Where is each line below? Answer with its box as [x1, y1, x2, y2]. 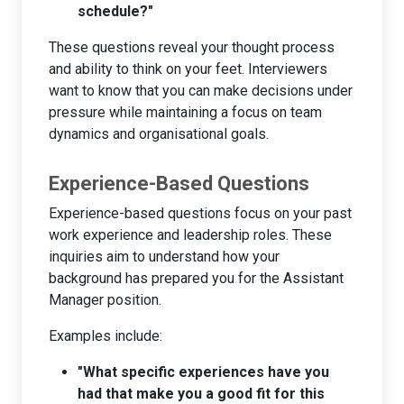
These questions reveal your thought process [49, 38, 335, 56]
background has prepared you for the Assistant [49, 269, 344, 287]
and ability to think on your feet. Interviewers [49, 60, 327, 78]
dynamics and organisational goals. [49, 124, 269, 142]
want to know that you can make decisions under [49, 81, 353, 99]
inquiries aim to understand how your [49, 247, 280, 265]
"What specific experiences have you [78, 363, 329, 381]
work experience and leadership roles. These [49, 225, 332, 243]
